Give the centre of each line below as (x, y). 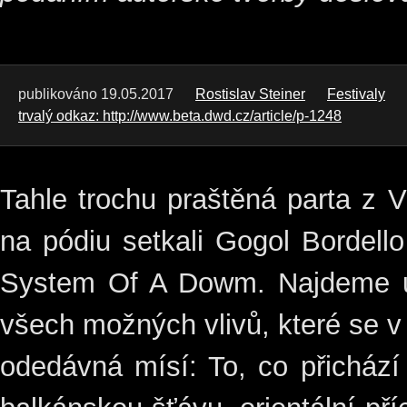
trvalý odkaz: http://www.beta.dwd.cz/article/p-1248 (180, 115)
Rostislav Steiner (250, 94)
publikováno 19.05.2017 (96, 94)
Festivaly (356, 94)
